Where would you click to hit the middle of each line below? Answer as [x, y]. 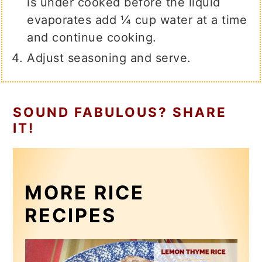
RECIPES [71, 216]
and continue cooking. [92, 38]
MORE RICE [85, 193]
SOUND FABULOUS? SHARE [120, 112]
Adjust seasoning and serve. [109, 58]
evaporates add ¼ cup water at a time [137, 20]
